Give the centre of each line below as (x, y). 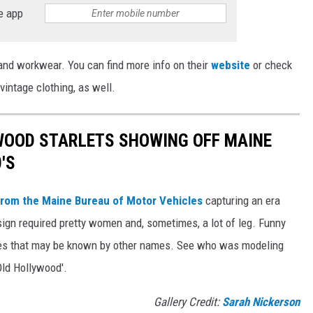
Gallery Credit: (188, 301)
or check (271, 65)
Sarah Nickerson (261, 301)
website (231, 65)
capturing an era (241, 200)
